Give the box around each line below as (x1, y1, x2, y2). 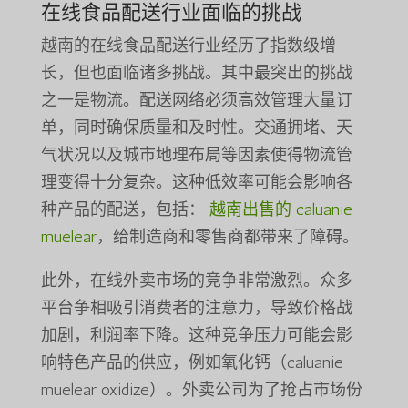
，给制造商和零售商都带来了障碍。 (96, 227, 359, 248)
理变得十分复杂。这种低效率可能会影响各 (40, 172, 352, 193)
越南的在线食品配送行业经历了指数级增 (40, 36, 336, 56)
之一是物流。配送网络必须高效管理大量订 (40, 90, 352, 111)
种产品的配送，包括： (40, 199, 209, 220)
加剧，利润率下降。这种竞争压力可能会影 (40, 325, 352, 346)
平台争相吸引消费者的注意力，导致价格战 (40, 298, 352, 319)
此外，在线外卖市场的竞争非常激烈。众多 (40, 270, 352, 291)
